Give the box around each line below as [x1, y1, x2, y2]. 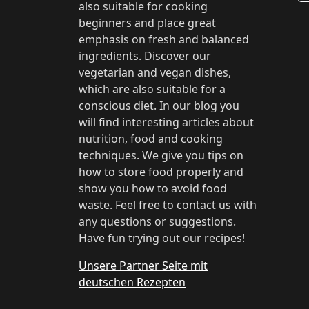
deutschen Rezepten [79, 275, 186, 290]
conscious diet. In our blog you [79, 98, 239, 113]
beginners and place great [79, 15, 216, 30]
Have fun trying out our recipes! [79, 230, 245, 246]
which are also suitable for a [79, 81, 226, 97]
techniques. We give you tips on [79, 148, 243, 163]
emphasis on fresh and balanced [79, 32, 249, 47]
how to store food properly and [79, 164, 243, 179]
